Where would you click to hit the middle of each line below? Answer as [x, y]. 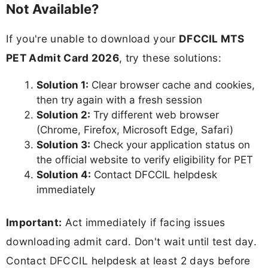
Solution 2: [63, 115]
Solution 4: [64, 175]
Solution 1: [63, 85]
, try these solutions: [170, 57]
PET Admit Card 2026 [63, 57]
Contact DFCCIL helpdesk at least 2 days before [128, 260]
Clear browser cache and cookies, [172, 85]
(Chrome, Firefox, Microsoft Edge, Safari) [135, 130]
